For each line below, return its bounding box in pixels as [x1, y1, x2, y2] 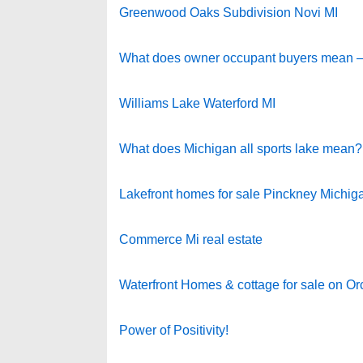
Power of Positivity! [119, 323, 228, 337]
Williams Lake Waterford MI [119, 96, 275, 110]
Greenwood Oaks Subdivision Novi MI [119, 6, 338, 19]
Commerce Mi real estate [119, 233, 263, 246]
